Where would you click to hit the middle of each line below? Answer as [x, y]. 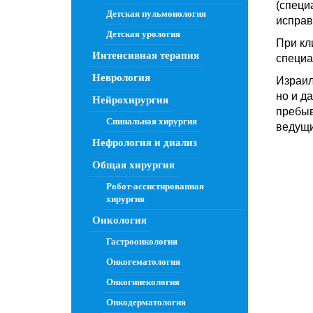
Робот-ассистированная [155, 186]
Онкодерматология [146, 302]
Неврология [121, 78]
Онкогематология [143, 262]
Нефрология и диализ [145, 143]
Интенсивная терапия [146, 55]
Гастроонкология [142, 241]
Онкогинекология [143, 282]
